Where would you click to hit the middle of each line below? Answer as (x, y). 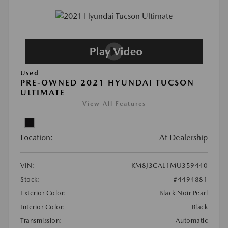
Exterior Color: (44, 193)
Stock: (30, 179)
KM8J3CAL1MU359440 (169, 165)
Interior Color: (43, 207)
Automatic (191, 220)
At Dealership (183, 137)
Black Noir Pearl (183, 193)
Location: (37, 137)
